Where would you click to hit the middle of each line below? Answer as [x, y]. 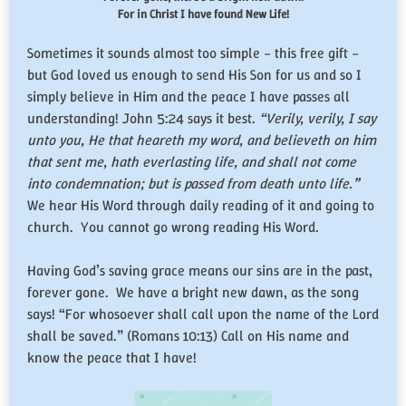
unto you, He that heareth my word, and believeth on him [202, 140]
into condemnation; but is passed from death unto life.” [195, 184]
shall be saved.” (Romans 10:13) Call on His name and [188, 336]
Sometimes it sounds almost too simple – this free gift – [193, 53]
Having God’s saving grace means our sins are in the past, [200, 271]
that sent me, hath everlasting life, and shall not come [192, 162]
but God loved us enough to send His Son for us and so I [194, 75]
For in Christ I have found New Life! [203, 14]
